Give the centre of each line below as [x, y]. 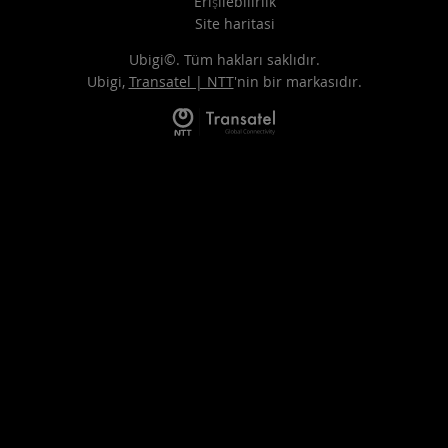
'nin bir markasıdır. [297, 82]
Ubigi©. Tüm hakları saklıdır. [224, 60]
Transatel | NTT [181, 82]
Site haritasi [235, 24]
